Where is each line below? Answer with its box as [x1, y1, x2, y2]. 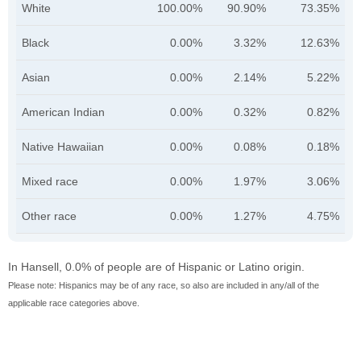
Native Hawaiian [22, 139, 104, 153]
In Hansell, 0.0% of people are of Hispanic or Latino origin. [8, 259, 305, 273]
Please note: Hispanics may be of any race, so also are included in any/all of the [8, 280, 319, 290]
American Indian [22, 105, 105, 118]
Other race [22, 209, 77, 222]
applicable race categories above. [8, 297, 139, 308]
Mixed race [22, 174, 78, 188]
